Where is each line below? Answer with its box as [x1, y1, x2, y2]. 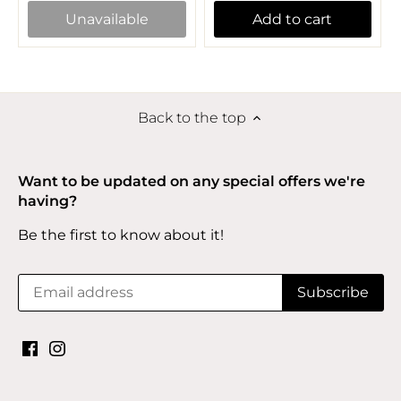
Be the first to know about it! [18, 226, 224, 243]
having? [18, 192, 77, 209]
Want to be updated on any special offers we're [18, 172, 365, 190]
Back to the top [137, 108, 246, 126]
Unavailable [64, 10, 149, 28]
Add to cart [252, 10, 333, 28]
